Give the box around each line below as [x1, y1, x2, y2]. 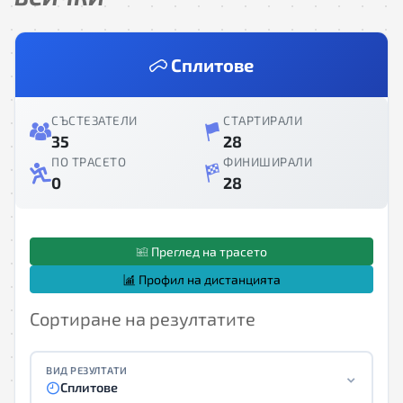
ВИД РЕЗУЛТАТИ [46, 364, 128, 376]
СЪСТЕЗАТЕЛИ [51, 112, 138, 128]
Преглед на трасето [148, 244, 267, 259]
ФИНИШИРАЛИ [223, 154, 312, 169]
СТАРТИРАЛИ [223, 112, 302, 128]
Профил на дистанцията [135, 272, 281, 287]
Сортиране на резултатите [30, 308, 255, 329]
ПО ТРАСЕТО [51, 154, 126, 169]
